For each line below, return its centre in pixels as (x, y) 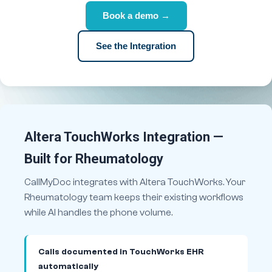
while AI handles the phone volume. (98, 212)
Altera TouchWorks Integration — (124, 137)
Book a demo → (136, 15)
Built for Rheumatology (94, 159)
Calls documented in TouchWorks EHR (121, 252)
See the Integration (136, 46)
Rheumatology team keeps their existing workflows (134, 197)
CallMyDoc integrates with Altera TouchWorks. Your (135, 182)
